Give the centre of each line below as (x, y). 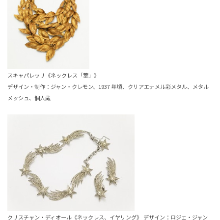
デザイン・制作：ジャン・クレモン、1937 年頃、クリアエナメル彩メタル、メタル (108, 86)
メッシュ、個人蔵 (29, 97)
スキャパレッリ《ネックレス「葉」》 (53, 75)
